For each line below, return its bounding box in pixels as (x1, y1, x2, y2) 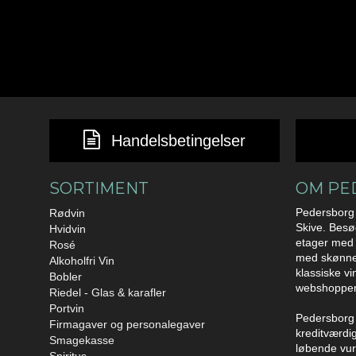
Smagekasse (49, 334, 114, 347)
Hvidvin (49, 222, 86, 236)
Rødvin (49, 207, 85, 220)
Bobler (49, 270, 82, 284)
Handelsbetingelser (110, 132, 246, 150)
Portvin (49, 302, 84, 315)
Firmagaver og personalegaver (49, 318, 205, 331)
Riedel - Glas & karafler (49, 286, 166, 300)
